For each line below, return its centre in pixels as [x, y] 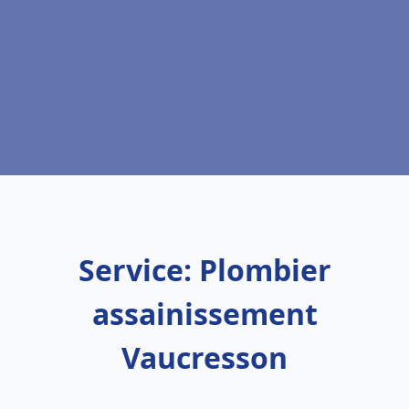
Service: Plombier [204, 270]
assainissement [204, 314]
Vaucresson [204, 357]
